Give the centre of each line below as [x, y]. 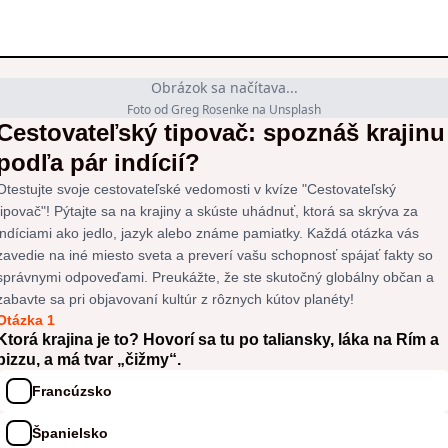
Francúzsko [72, 390]
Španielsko [70, 432]
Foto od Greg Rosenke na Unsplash [224, 109]
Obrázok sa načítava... [224, 87]
